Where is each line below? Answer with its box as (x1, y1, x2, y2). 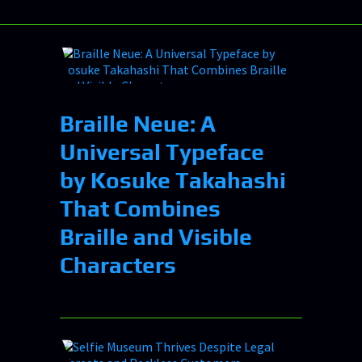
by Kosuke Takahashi (60, 166, 286, 193)
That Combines (60, 195, 221, 221)
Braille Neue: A (60, 110, 216, 137)
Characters (60, 251, 176, 278)
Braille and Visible (60, 223, 252, 250)
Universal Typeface (60, 138, 264, 165)
